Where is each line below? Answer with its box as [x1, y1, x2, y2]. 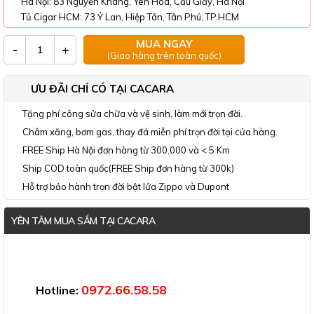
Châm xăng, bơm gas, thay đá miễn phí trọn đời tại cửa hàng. [22, 126, 278, 138]
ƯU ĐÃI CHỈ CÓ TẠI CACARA [31, 82, 174, 96]
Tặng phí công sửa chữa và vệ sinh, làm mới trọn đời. [22, 108, 243, 120]
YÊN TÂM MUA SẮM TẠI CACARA [11, 214, 155, 228]
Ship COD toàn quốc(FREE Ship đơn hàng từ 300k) [22, 163, 234, 175]
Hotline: [36, 283, 81, 298]
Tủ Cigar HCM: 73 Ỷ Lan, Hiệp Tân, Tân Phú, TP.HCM [21, 11, 239, 23]
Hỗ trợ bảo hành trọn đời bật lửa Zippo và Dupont [22, 181, 229, 193]
